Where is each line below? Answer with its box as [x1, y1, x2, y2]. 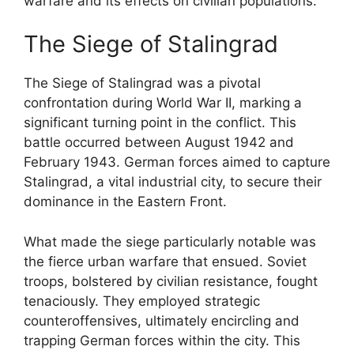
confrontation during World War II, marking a [24, 95, 302, 111]
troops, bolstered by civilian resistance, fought [24, 273, 318, 289]
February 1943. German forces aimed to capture [24, 154, 330, 170]
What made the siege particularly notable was [24, 233, 316, 250]
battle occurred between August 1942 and [24, 134, 294, 150]
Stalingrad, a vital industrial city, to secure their [24, 174, 322, 190]
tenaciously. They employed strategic [24, 292, 260, 309]
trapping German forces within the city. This [24, 332, 300, 348]
